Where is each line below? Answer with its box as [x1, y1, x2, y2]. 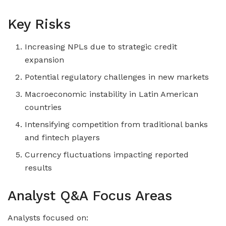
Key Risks [8, 16, 71, 33]
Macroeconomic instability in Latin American [25, 89, 199, 99]
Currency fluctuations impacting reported [25, 149, 189, 159]
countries [25, 102, 62, 112]
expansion [25, 54, 65, 65]
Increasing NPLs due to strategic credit [25, 41, 178, 51]
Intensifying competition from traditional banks [25, 119, 208, 129]
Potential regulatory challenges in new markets [25, 72, 209, 82]
